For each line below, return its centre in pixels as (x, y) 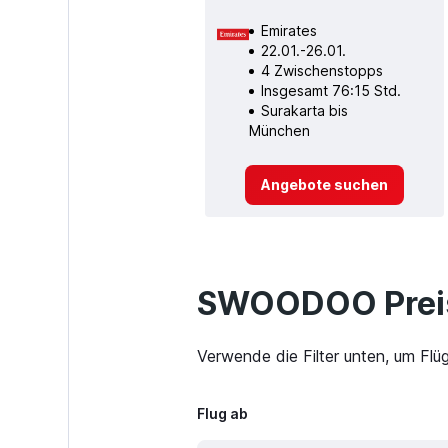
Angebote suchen (324, 184)
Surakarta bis (304, 110)
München (279, 130)
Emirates (288, 30)
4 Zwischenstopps (321, 70)
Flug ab (222, 414)
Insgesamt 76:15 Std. (330, 90)
